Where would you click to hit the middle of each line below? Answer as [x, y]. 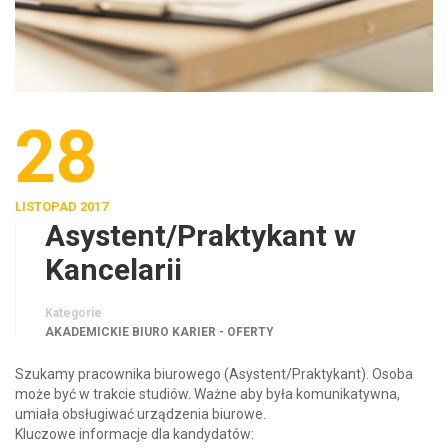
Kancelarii [113, 269]
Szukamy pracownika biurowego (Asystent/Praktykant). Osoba [214, 373]
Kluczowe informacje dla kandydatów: [134, 433]
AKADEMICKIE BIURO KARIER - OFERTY [159, 331]
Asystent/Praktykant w [200, 235]
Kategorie [73, 312]
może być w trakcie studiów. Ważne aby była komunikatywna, [207, 393]
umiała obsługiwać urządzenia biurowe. [140, 413]
